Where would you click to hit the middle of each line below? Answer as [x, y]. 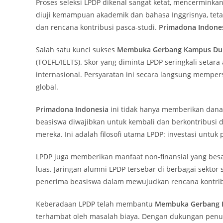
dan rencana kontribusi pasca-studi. [97, 27]
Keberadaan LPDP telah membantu [95, 204]
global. [47, 87]
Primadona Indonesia [72, 109]
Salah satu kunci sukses [76, 50]
